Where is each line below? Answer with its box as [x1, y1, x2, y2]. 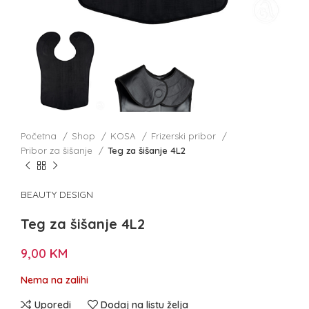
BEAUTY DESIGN [21, 188, 93, 201]
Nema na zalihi [21, 274, 88, 287]
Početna [21, 130, 59, 142]
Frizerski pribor [151, 130, 219, 142]
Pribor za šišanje [21, 145, 95, 157]
